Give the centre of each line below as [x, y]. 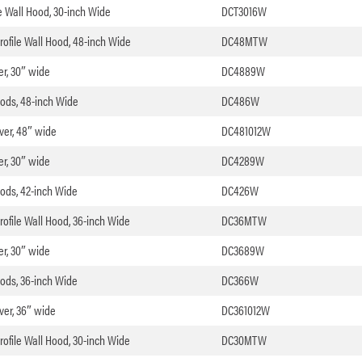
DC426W [240, 191]
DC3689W [242, 250]
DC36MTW [244, 221]
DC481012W [246, 131]
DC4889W [243, 71]
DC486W [240, 101]
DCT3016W [244, 11]
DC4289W [242, 161]
